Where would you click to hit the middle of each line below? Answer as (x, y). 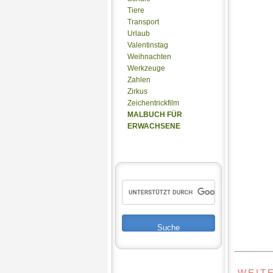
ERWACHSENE (154, 126)
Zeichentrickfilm (153, 103)
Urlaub (139, 34)
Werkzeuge (146, 68)
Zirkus (137, 91)
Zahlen (139, 80)
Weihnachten (149, 57)
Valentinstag (148, 45)
